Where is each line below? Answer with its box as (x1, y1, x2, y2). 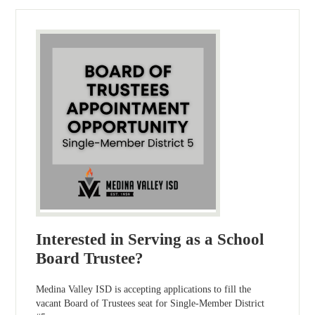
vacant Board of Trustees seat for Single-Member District (36, 297, 265, 309)
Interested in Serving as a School (36, 231, 264, 249)
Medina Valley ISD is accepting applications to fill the (36, 283, 252, 295)
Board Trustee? (36, 250, 144, 268)
